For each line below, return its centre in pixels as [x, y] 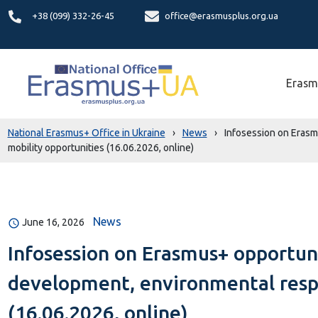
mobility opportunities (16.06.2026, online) [100, 148]
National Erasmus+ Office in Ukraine [86, 133]
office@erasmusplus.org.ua [221, 16]
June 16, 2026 [53, 222]
